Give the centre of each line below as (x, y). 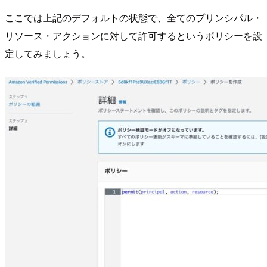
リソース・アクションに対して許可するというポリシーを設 (133, 36)
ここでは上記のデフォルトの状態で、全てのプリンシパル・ (133, 18)
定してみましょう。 (48, 54)
